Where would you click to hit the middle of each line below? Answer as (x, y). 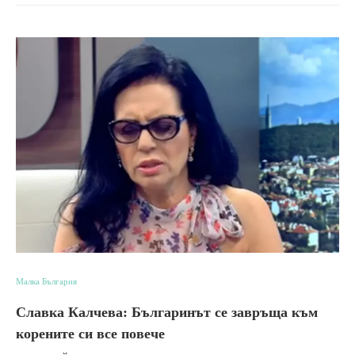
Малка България (46, 281)
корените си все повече (90, 333)
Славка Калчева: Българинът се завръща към (167, 312)
